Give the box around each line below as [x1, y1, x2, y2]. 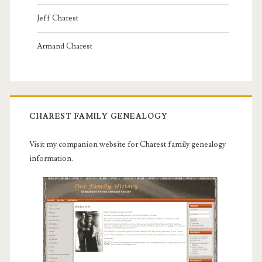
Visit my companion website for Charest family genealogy [29, 140, 226, 150]
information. [29, 154, 73, 164]
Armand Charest [36, 42, 92, 51]
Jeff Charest [36, 13, 78, 23]
